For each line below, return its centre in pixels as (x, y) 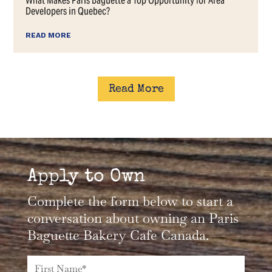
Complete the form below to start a (130, 201)
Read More (136, 89)
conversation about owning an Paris (133, 218)
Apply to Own (86, 178)
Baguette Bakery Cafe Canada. (118, 235)
